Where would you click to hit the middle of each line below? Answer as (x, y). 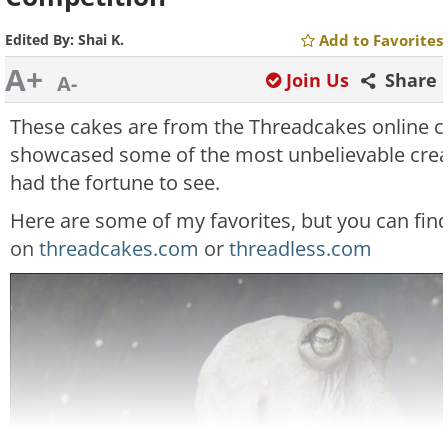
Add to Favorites (381, 40)
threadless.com (303, 248)
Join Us (317, 80)
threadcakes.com (119, 248)
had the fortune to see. (117, 182)
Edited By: (41, 39)
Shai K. (101, 39)
